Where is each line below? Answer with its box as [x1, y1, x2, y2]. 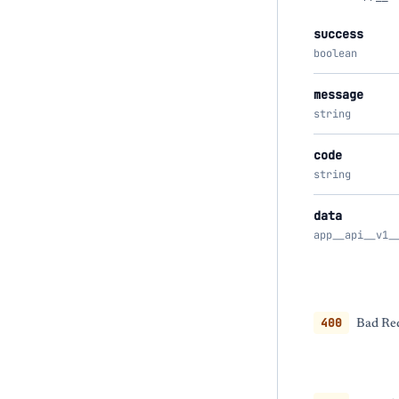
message [313, 86, 363, 103]
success [313, 26, 363, 43]
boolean [313, 46, 357, 61]
